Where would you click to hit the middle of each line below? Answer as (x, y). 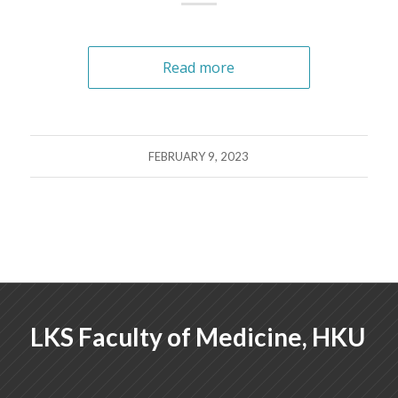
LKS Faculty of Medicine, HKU (197, 336)
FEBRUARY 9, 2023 (199, 156)
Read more (199, 67)
